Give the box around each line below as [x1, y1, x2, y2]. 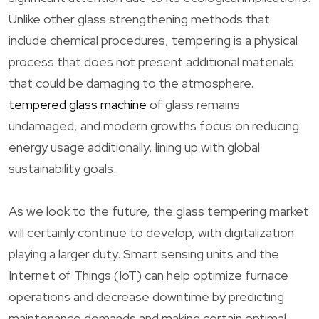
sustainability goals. [9, 159, 116, 177]
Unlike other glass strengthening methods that [9, 10, 270, 27]
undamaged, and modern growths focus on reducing [9, 117, 299, 134]
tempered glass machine [9, 95, 147, 113]
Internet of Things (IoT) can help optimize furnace [9, 266, 288, 283]
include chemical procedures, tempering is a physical [9, 31, 298, 48]
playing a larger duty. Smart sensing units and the [9, 245, 279, 262]
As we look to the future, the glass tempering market [9, 202, 309, 219]
